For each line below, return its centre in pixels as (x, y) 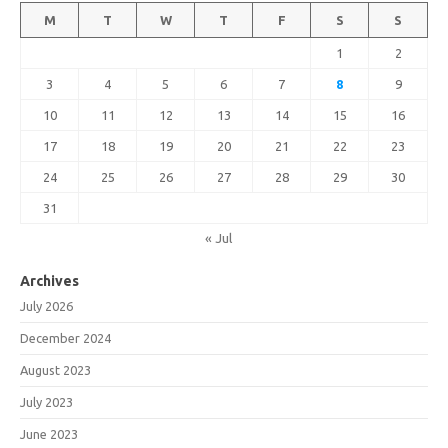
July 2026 (46, 305)
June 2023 (49, 433)
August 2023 (55, 369)
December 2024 (65, 337)
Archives (49, 280)
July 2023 (46, 401)
